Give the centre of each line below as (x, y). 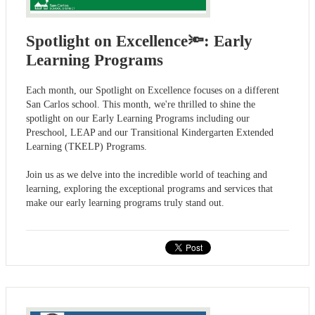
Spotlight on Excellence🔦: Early (139, 41)
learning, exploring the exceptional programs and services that (149, 189)
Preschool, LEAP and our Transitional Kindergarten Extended (150, 133)
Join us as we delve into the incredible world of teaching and (147, 175)
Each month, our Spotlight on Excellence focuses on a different (153, 91)
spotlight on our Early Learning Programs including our (138, 119)
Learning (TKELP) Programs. (86, 147)
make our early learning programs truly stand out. (125, 203)
